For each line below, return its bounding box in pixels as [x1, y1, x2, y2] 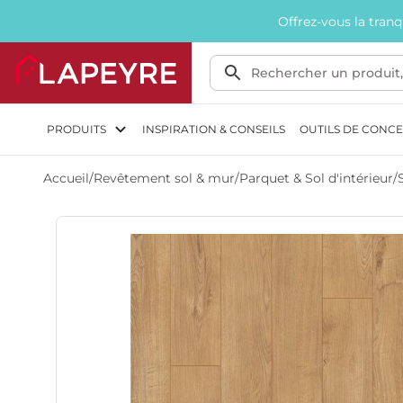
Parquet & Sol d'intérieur [239, 170, 393, 186]
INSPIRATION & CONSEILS [142, 122, 285, 136]
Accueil [43, 170, 89, 186]
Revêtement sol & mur [94, 170, 235, 186]
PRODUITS [47, 122, 106, 136]
